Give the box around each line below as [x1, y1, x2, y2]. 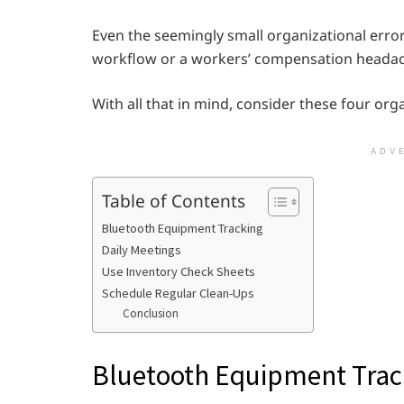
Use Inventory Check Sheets [102, 263, 255, 280]
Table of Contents [102, 188, 245, 213]
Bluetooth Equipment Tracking [102, 220, 263, 236]
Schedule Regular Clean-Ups [102, 285, 254, 301]
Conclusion [122, 306, 179, 321]
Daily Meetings [102, 242, 181, 258]
